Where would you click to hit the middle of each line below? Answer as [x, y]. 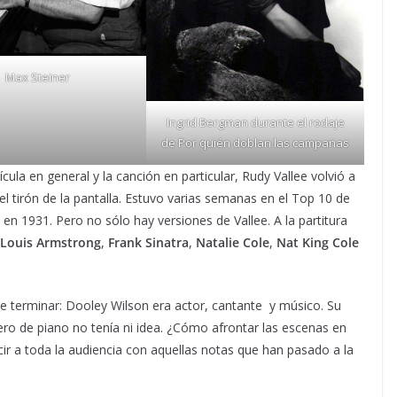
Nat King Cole [318, 242]
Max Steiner [38, 77]
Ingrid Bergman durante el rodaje [255, 122]
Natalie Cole [233, 242]
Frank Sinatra [148, 242]
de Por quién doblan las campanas [256, 142]
